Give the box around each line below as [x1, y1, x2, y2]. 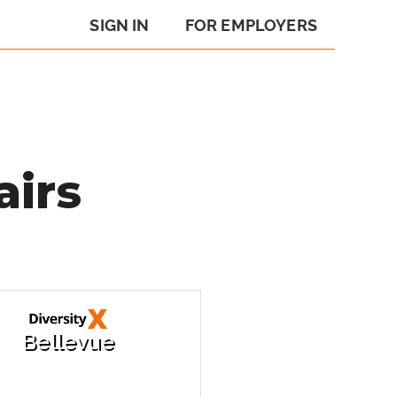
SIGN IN [90, 16, 150, 35]
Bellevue [22, 329, 114, 355]
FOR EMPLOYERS [184, 16, 317, 35]
